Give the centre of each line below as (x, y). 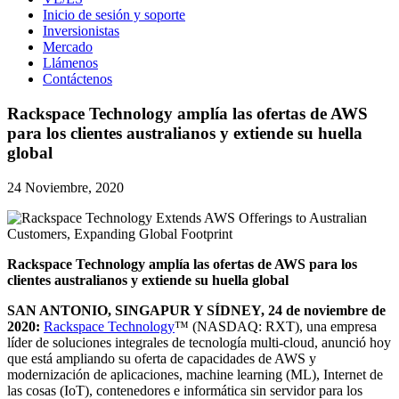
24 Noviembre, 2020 (65, 187)
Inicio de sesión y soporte (114, 15)
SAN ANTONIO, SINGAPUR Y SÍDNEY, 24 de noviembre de (196, 310)
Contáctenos (77, 79)
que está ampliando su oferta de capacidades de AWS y (162, 358)
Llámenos (70, 63)
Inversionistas (81, 31)
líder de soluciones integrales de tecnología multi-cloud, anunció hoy (199, 342)
